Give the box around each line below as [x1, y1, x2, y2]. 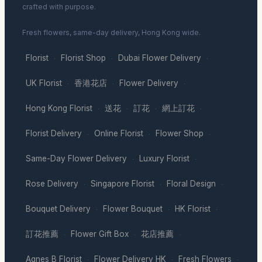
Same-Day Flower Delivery [26, 154, 127, 164]
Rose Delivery [26, 179, 78, 189]
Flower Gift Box [71, 229, 129, 239]
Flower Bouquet [103, 204, 163, 214]
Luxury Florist [139, 154, 189, 164]
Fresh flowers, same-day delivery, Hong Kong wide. [22, 28, 201, 37]
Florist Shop [61, 53, 106, 63]
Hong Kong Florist [26, 104, 92, 113]
